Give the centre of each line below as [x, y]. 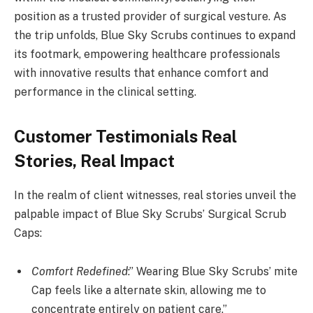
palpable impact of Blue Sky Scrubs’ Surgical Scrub [150, 214]
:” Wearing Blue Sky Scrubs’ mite [213, 272]
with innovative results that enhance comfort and [141, 73]
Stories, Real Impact [94, 160]
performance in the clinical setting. [105, 92]
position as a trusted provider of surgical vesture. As [150, 17]
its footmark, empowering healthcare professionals [147, 54]
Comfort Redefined [80, 272]
